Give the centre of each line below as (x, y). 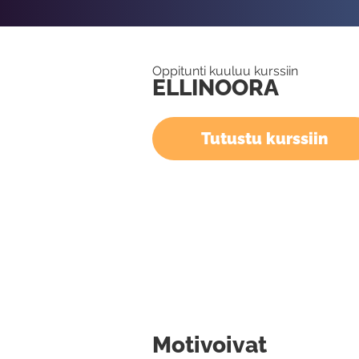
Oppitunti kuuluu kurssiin (225, 71)
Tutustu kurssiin (264, 139)
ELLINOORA (216, 88)
